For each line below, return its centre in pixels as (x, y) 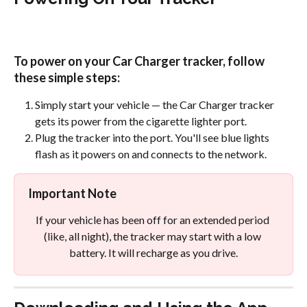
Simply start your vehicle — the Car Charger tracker (156, 104)
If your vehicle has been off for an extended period (153, 219)
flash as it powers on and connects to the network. (151, 153)
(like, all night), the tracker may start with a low (153, 236)
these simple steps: (67, 77)
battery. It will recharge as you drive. (153, 252)
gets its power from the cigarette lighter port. (141, 121)
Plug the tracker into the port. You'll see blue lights (153, 137)
